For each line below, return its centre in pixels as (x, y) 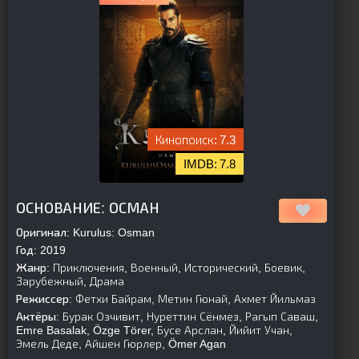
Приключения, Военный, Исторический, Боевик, (177, 268)
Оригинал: (43, 232)
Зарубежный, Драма (70, 281)
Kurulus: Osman (112, 232)
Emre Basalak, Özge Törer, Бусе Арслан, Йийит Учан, (154, 330)
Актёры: (38, 317)
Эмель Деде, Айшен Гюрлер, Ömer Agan (121, 344)
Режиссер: (44, 299)
